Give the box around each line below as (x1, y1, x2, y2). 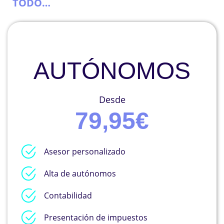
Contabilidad (43, 189, 92, 201)
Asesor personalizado (43, 145, 125, 157)
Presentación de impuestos (43, 211, 147, 223)
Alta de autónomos (43, 167, 116, 179)
